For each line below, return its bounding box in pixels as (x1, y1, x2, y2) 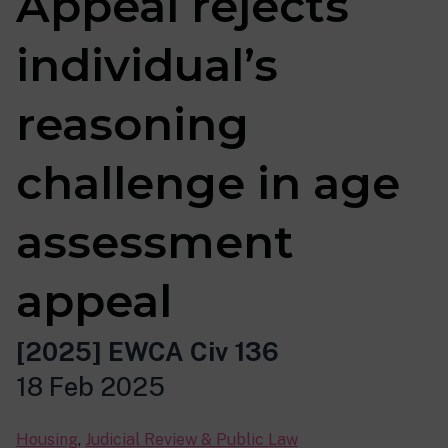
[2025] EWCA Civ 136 (16, 337, 279, 367)
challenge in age (16, 156, 400, 210)
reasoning (16, 97, 249, 151)
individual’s (16, 38, 278, 92)
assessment (16, 215, 294, 269)
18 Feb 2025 (16, 372, 165, 402)
